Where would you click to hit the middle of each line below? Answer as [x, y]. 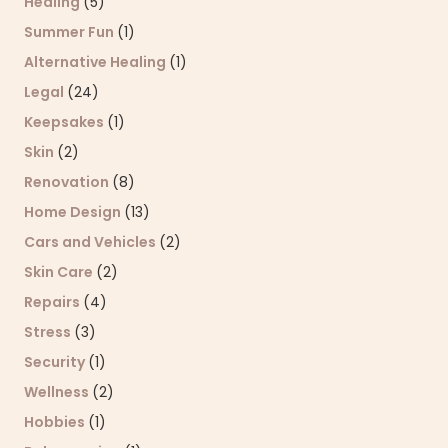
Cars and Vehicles [91, 242]
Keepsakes [65, 122]
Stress [49, 332]
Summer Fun [70, 32]
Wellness [58, 392]
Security [56, 362]
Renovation [68, 182]
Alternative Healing [96, 62]
